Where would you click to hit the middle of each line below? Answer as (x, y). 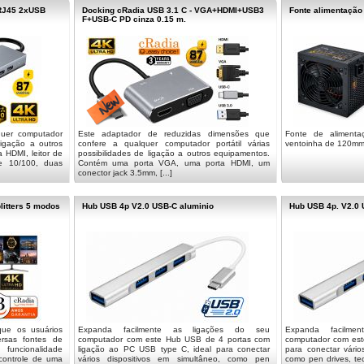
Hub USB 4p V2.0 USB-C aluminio (148, 206)
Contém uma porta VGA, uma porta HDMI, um (174, 163)
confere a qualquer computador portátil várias (174, 143)
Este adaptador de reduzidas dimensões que (174, 134)
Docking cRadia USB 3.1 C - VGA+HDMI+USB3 (173, 10)
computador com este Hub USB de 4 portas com (174, 339)
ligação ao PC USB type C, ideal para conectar (174, 349)
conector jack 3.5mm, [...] (125, 173)
